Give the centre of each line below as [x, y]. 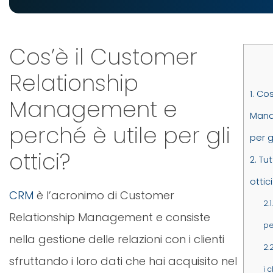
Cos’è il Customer [103, 57]
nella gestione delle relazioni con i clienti [117, 239]
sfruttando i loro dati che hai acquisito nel [123, 261]
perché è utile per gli [120, 136]
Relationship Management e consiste [110, 218]
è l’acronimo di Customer [104, 196]
